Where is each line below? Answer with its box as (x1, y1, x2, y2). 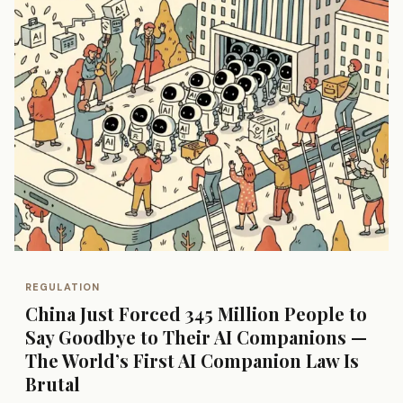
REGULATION (25, 281, 100, 293)
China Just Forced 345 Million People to (25, 301, 367, 326)
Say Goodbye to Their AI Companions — (25, 325, 367, 349)
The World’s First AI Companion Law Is (25, 348, 359, 372)
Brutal (25, 372, 80, 396)
